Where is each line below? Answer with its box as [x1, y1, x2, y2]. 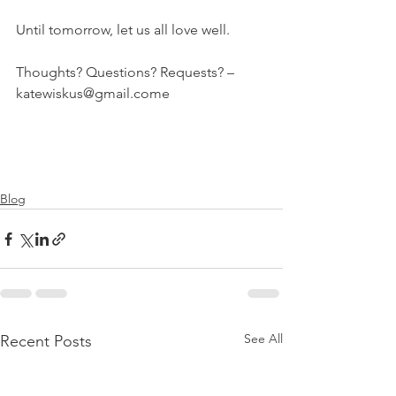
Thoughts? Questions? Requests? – [16, 64, 238, 81]
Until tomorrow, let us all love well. [16, 21, 230, 39]
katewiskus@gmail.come [16, 85, 170, 103]
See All [244, 331, 283, 347]
